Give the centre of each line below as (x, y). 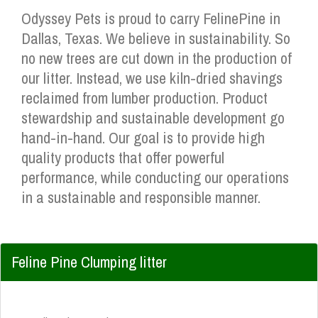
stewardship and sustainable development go (153, 118)
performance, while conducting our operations (155, 177)
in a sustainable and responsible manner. (141, 197)
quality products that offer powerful (123, 158)
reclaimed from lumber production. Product (144, 98)
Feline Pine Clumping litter (89, 262)
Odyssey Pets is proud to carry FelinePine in (151, 18)
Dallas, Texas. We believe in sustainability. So (156, 38)
